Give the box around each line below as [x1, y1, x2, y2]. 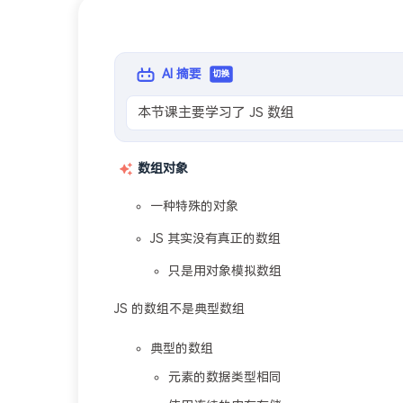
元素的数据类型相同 [168, 371, 282, 384]
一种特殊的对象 [150, 200, 238, 213]
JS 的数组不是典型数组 [114, 302, 245, 316]
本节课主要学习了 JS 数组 [138, 105, 294, 120]
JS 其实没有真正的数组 [150, 232, 281, 246]
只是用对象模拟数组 [168, 264, 282, 278]
